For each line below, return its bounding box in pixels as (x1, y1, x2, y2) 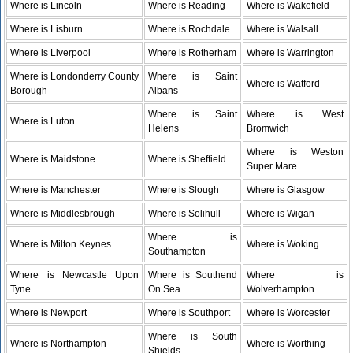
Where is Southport (148, 307, 231, 318)
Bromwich (247, 122, 290, 134)
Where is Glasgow (247, 184, 325, 195)
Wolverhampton (247, 283, 315, 295)
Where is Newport (10, 307, 87, 318)
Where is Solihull (148, 207, 221, 219)
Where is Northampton (10, 337, 107, 349)
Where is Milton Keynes (10, 238, 112, 250)
